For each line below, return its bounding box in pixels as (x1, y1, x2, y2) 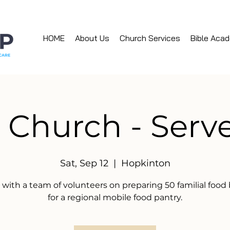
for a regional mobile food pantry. (48, 193, 182, 202)
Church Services (120, 33, 180, 43)
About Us (75, 33, 109, 43)
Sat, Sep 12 (60, 158, 108, 169)
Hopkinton (121, 158, 170, 169)
